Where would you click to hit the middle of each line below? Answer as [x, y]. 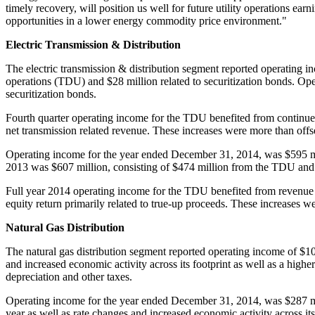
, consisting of [140, 167]
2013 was [28, 167]
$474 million [200, 167]
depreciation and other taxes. [69, 276]
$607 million [79, 167]
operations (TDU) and [56, 81]
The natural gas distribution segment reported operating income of [153, 251]
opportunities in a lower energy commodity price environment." [146, 20]
